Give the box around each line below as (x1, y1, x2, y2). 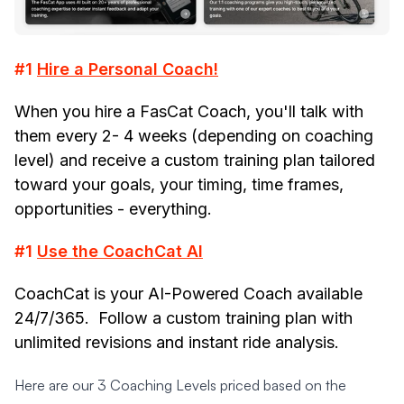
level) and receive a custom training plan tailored (14, 150, 375, 170)
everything (129, 198, 207, 218)
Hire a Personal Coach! (37, 59, 218, 78)
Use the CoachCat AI (37, 241, 203, 261)
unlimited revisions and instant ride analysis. (14, 332, 339, 352)
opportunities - (14, 198, 129, 218)
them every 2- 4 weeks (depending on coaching (14, 125, 373, 145)
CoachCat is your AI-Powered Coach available (14, 283, 363, 303)
